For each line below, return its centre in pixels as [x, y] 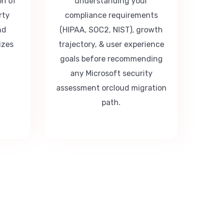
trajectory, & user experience [111, 44]
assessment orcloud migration [111, 88]
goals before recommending [111, 59]
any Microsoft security [111, 73]
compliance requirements [111, 15]
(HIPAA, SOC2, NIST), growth [111, 30]
